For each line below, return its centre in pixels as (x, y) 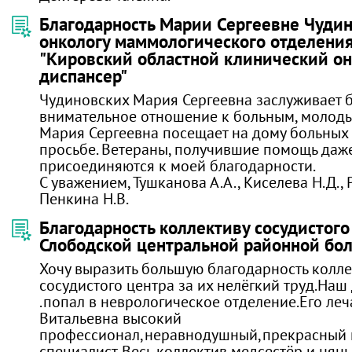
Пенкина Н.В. (84, 198)
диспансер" (83, 76)
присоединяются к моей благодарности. (178, 165)
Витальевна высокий (110, 318)
